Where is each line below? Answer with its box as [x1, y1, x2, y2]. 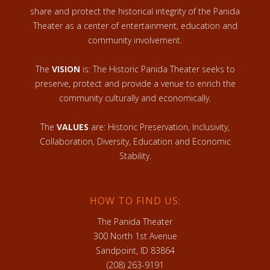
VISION [51, 63, 80, 75]
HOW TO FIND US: [89, 194, 181, 207]
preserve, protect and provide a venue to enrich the [34, 78, 236, 89]
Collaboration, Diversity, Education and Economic [39, 136, 231, 147]
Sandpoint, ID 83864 [95, 245, 175, 256]
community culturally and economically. [59, 92, 211, 104]
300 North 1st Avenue [93, 230, 177, 242]
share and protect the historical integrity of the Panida [30, 5, 240, 17]
